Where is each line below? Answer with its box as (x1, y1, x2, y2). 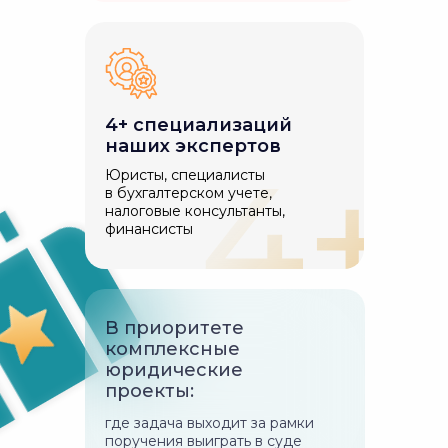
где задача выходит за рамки (105, 414, 314, 432)
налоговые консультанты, (105, 202, 285, 220)
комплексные (105, 338, 240, 360)
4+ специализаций (105, 114, 292, 136)
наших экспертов (105, 135, 281, 157)
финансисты (105, 220, 193, 238)
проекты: (105, 380, 194, 402)
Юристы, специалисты (105, 166, 265, 184)
